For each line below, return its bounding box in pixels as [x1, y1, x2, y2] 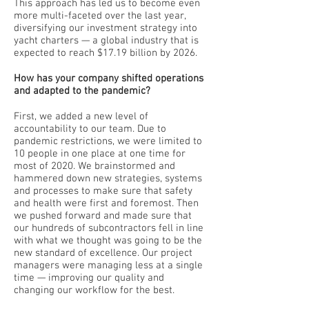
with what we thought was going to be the [14, 235, 202, 247]
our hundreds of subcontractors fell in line [14, 222, 203, 235]
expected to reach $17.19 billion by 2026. [14, 47, 200, 59]
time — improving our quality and [14, 272, 164, 284]
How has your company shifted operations [14, 72, 203, 85]
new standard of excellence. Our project [14, 247, 192, 259]
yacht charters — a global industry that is [14, 34, 199, 47]
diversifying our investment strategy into [14, 22, 197, 34]
